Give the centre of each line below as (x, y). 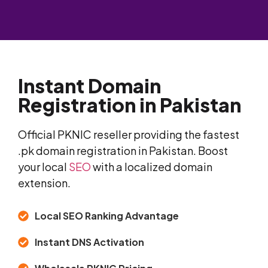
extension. (44, 183)
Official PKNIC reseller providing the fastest (129, 135)
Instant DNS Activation (89, 242)
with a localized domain (152, 167)
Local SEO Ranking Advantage (106, 216)
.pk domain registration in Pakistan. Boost (123, 151)
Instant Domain (89, 86)
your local (43, 167)
